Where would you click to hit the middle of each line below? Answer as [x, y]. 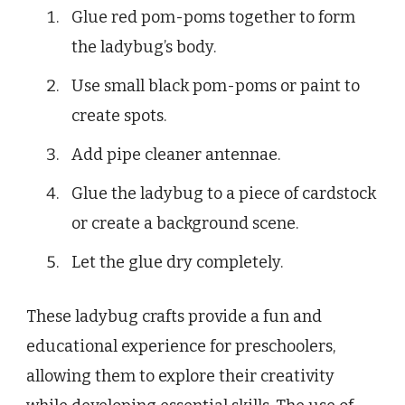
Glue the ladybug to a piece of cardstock [224, 193]
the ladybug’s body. [144, 47]
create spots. [119, 115]
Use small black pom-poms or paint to [216, 85]
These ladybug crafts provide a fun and [174, 316]
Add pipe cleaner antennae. [176, 154]
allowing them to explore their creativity [180, 376]
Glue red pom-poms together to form [213, 17]
